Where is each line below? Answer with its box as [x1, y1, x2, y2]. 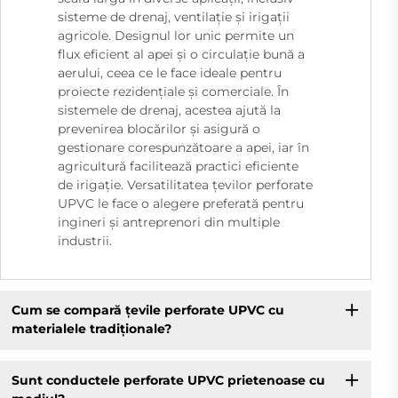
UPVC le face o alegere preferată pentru [58, 195, 304, 211]
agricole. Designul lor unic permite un [58, 27, 294, 44]
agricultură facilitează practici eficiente [58, 157, 298, 174]
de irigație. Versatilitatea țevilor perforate [58, 176, 313, 193]
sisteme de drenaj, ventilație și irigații [58, 8, 290, 25]
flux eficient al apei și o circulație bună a [58, 45, 305, 62]
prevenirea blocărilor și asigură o [58, 120, 260, 137]
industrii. [58, 232, 112, 249]
